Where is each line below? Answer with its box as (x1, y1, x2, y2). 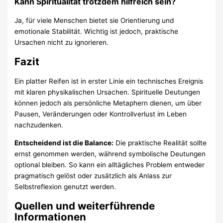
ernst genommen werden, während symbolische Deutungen (14, 150, 206, 158)
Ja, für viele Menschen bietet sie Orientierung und (14, 16, 174, 25)
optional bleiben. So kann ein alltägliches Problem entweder (14, 161, 205, 169)
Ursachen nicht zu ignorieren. (14, 38, 109, 47)
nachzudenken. (14, 121, 64, 129)
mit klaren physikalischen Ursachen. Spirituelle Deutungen (14, 88, 201, 97)
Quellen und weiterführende (14, 200, 155, 213)
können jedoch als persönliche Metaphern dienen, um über (14, 99, 202, 108)
